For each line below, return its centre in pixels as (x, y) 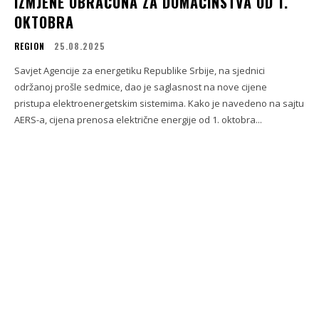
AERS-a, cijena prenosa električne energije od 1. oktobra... (138, 119)
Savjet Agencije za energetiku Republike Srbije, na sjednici (140, 70)
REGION (30, 46)
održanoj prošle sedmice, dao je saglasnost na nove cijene (141, 87)
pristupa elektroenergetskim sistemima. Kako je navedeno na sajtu (159, 103)
